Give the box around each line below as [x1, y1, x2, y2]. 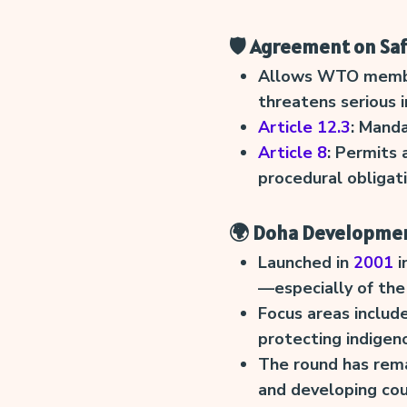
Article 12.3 [257, 115, 351, 138]
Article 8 [257, 141, 327, 164]
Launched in [257, 251, 353, 273]
